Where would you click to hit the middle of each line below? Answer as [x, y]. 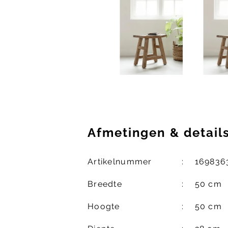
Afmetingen [129, 133]
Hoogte [104, 207]
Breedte [105, 184]
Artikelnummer [120, 162]
